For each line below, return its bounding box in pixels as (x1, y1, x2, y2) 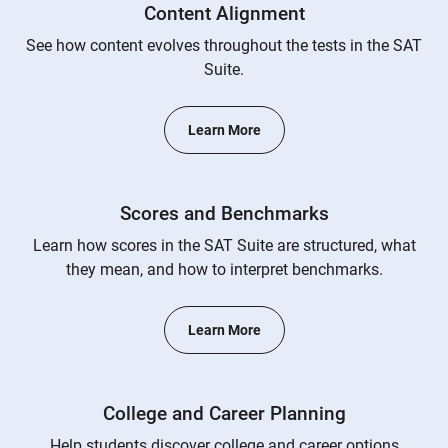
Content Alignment (143, 2, 305, 25)
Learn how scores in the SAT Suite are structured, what (32, 236, 416, 255)
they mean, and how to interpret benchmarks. (65, 260, 383, 279)
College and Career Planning (102, 402, 346, 425)
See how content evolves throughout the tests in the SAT (26, 36, 422, 55)
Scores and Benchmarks (119, 202, 329, 225)
